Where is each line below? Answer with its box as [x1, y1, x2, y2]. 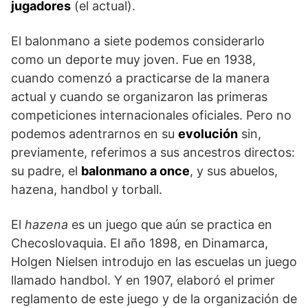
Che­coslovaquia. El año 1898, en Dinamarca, [11, 235, 268, 250]
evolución [178, 126, 238, 141]
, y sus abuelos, [190, 163, 278, 178]
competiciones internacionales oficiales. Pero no [11, 107, 291, 122]
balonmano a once [81, 163, 190, 178]
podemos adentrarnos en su [11, 126, 178, 141]
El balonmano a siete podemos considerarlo [11, 33, 265, 48]
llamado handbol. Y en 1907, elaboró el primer [11, 272, 275, 287]
